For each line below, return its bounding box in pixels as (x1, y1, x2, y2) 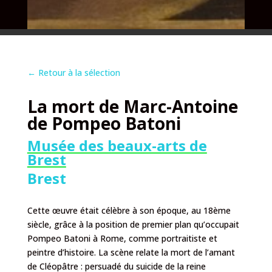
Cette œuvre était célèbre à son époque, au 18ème (27, 204, 231, 216)
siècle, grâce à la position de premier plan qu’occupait (27, 218, 239, 230)
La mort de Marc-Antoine (27, 94, 238, 118)
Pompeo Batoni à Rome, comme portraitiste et (27, 232, 217, 244)
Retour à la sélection (38, 66, 120, 78)
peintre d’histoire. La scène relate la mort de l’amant (27, 246, 235, 258)
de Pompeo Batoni (27, 111, 181, 135)
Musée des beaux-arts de (27, 135, 207, 155)
